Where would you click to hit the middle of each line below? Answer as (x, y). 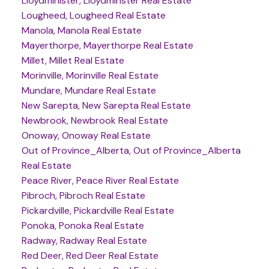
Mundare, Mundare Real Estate (89, 91)
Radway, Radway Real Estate (84, 241)
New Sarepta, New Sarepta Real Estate (106, 106)
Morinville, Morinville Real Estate (90, 76)
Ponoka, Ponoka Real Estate (83, 226)
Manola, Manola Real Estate (81, 31)
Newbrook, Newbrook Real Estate (95, 121)
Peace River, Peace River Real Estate (100, 181)
